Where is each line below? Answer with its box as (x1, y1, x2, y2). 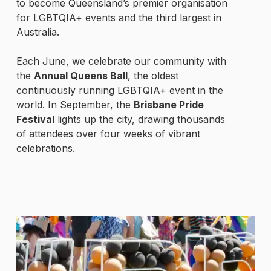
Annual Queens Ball (33, 69, 128, 82)
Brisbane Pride (133, 98, 204, 111)
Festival (16, 113, 54, 125)
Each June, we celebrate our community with (16, 54, 226, 67)
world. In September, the (16, 98, 134, 111)
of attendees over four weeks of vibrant (16, 127, 200, 140)
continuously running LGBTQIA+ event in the (16, 83, 223, 96)
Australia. (16, 25, 59, 38)
